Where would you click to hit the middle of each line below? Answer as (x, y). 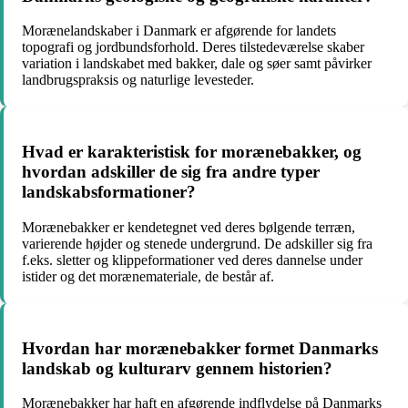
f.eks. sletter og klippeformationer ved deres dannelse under (192, 260)
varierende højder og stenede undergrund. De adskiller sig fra (197, 243)
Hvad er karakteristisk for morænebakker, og (192, 152)
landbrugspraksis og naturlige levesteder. (138, 80)
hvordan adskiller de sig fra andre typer (171, 172)
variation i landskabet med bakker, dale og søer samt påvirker (197, 64)
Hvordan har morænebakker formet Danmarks (200, 348)
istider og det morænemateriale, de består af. (148, 276)
